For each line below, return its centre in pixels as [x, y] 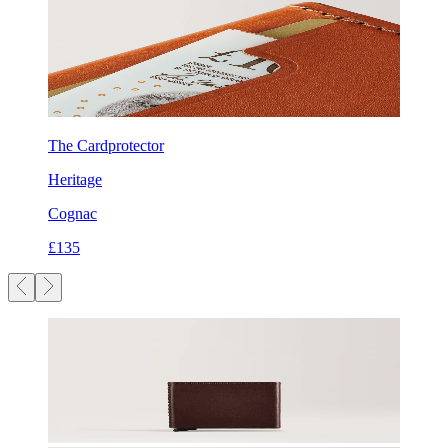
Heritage [75, 180]
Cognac [72, 214]
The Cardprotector [106, 146]
